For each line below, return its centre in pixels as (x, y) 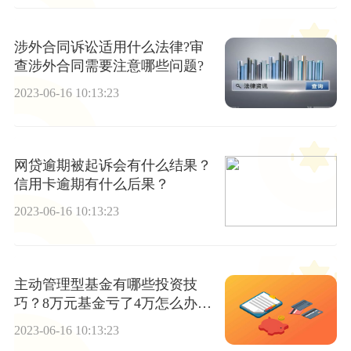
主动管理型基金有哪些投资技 (105, 284)
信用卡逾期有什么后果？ (91, 185)
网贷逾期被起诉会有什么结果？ (112, 166)
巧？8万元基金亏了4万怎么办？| (114, 303)
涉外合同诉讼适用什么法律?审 (109, 47)
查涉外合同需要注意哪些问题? (109, 65)
